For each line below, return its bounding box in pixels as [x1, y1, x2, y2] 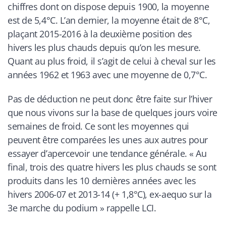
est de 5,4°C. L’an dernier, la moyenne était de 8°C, [8, 14, 210, 26]
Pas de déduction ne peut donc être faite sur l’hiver [8, 93, 212, 105]
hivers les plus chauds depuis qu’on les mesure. [8, 41, 201, 53]
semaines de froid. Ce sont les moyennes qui [8, 120, 189, 133]
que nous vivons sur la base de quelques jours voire [8, 106, 218, 119]
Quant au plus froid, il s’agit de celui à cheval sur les [8, 54, 216, 67]
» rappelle [97, 202, 142, 214]
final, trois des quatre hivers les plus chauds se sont [8, 161, 216, 174]
